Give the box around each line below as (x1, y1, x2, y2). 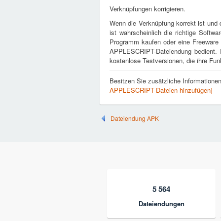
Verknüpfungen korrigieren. (110, 4, 185, 13)
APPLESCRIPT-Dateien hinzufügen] (110, 85, 213, 95)
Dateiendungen (138, 199, 184, 208)
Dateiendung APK (110, 114, 159, 122)
